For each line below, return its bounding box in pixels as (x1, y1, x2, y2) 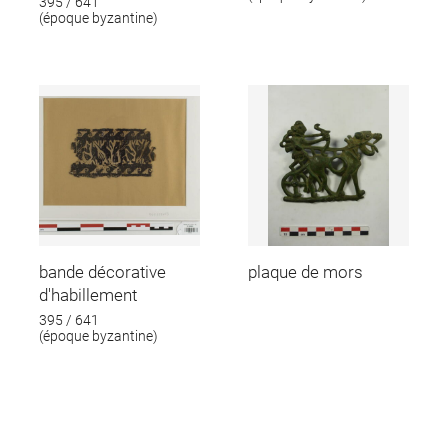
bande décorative (38, 261, 166, 282)
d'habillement (38, 284, 137, 305)
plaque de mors (248, 261, 364, 282)
